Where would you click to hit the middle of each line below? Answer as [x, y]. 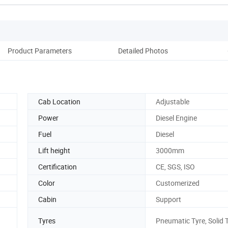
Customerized [178, 183]
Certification [58, 166]
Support [168, 199]
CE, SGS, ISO [175, 166]
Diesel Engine [176, 118]
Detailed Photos [143, 50]
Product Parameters [40, 50]
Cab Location [59, 101]
